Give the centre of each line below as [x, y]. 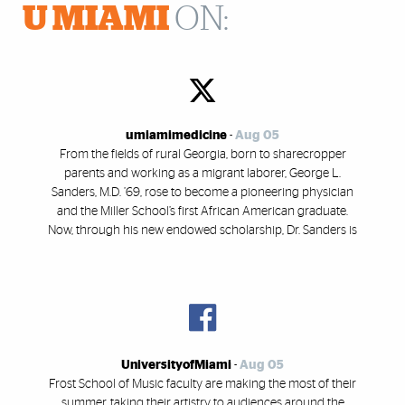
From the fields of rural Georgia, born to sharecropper [202, 155]
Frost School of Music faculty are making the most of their [202, 384]
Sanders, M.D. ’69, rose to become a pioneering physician [202, 193]
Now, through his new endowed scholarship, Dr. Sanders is [202, 231]
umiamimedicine [176, 136]
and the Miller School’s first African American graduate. [202, 212]
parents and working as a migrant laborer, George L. [202, 174]
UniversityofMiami [176, 365]
